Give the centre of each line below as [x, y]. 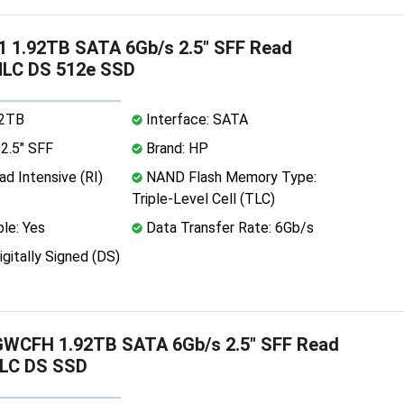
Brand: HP [175, 148]
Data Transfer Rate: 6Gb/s [228, 227]
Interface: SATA [195, 119]
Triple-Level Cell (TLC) [203, 198]
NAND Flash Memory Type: [229, 177]
